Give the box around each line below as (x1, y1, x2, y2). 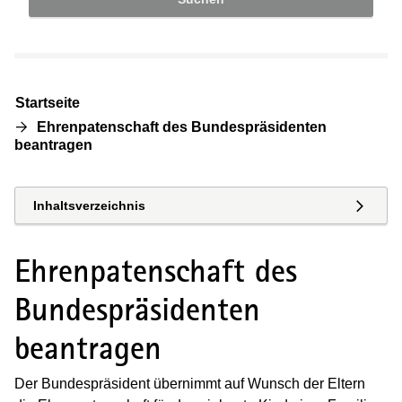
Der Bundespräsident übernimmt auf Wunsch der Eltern (14, 375, 365, 391)
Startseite (15, 95, 80, 110)
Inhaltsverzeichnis (33, 198, 145, 213)
